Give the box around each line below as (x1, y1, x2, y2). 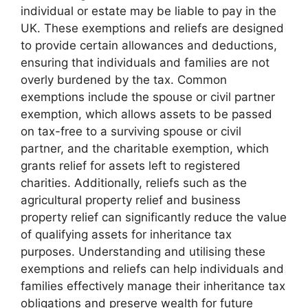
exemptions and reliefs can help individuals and (21, 261, 284, 276)
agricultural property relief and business (21, 192, 241, 207)
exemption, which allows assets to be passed (21, 107, 272, 121)
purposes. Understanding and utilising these (21, 244, 265, 258)
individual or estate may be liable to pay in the (21, 3, 276, 18)
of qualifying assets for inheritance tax (21, 227, 232, 241)
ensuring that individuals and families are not (21, 55, 269, 69)
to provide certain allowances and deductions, (21, 38, 277, 52)
